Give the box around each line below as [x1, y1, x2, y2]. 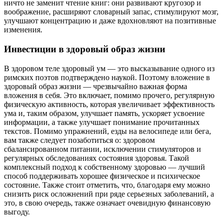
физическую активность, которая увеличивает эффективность [4, 100, 215, 109]
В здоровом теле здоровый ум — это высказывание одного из [4, 64, 215, 73]
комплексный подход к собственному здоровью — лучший [4, 162, 205, 171]
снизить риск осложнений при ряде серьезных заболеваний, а [4, 189, 214, 198]
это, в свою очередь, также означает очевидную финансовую [4, 198, 211, 207]
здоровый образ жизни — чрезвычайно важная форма [4, 82, 187, 91]
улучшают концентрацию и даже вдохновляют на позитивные [4, 16, 216, 25]
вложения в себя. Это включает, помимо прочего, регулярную [4, 91, 215, 100]
